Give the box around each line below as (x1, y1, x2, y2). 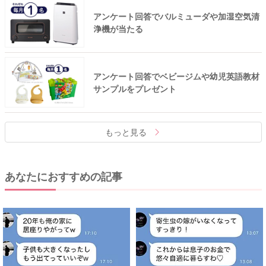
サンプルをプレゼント (93, 82, 176, 94)
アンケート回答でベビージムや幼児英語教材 (93, 69, 259, 82)
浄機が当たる (93, 23, 143, 35)
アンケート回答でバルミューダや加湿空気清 (93, 10, 259, 23)
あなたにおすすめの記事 (4, 168, 122, 184)
